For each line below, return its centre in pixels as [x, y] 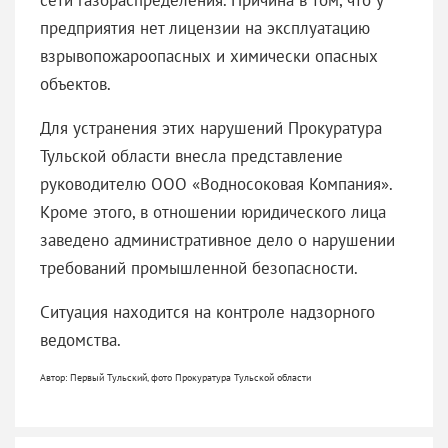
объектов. [77, 83]
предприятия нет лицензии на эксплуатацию [205, 27]
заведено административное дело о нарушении [217, 239]
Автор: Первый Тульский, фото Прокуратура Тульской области [175, 377]
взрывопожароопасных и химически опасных [209, 55]
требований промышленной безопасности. [201, 267]
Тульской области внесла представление [191, 155]
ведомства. [80, 339]
